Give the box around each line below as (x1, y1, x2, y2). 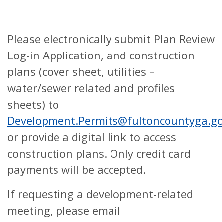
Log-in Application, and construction (7, 48, 195, 62)
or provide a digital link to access (7, 129, 176, 144)
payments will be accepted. (7, 162, 146, 177)
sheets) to (7, 97, 59, 111)
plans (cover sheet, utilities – (7, 64, 155, 79)
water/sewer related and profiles (7, 80, 175, 95)
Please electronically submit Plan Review (7, 31, 215, 46)
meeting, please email (7, 203, 120, 218)
